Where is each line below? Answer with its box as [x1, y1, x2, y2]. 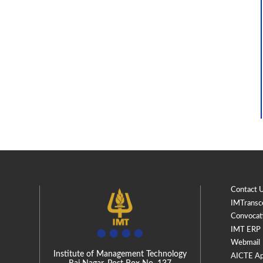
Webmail [230, 239, 260, 247]
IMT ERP [230, 225, 261, 234]
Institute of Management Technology [53, 250, 187, 259]
